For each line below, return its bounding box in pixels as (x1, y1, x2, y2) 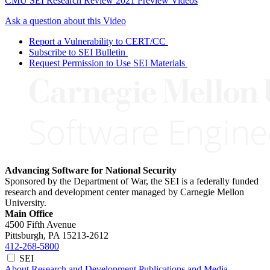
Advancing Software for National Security (5, 165, 177, 175)
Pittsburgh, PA (5, 230, 60, 240)
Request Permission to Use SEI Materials (29, 57, 185, 68)
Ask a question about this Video (5, 15, 126, 26)
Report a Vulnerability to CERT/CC (29, 36, 166, 46)
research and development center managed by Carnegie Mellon (5, 186, 244, 197)
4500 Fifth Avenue (5, 219, 76, 230)
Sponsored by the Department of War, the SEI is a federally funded (5, 175, 259, 186)
